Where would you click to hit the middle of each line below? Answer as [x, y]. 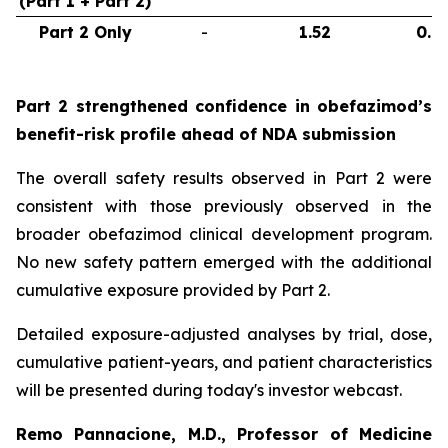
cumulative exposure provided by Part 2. [173, 290]
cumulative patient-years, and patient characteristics [224, 362]
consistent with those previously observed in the [224, 206]
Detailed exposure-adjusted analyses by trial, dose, [224, 334]
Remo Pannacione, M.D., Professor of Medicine [224, 434]
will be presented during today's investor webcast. [209, 390]
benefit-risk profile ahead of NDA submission [206, 134]
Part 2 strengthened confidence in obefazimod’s [224, 106]
